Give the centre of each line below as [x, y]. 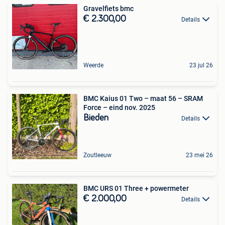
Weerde [93, 65]
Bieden [96, 118]
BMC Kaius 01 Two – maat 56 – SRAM [143, 98]
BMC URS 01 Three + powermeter [136, 188]
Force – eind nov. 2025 [119, 107]
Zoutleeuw [97, 155]
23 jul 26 [201, 65]
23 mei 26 [199, 155]
